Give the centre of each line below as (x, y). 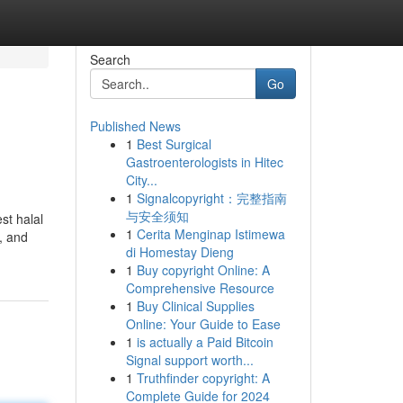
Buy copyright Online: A (203, 270)
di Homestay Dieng (179, 252)
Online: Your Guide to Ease (203, 324)
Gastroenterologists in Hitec (204, 162)
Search (110, 59)
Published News (135, 126)
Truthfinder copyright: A (203, 378)
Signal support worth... (189, 360)
